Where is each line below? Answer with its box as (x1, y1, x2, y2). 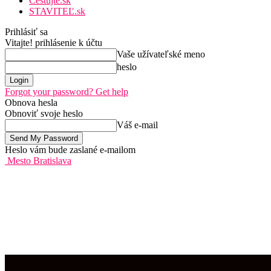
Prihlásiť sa (5, 27, 48, 37)
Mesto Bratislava (7, 155, 71, 166)
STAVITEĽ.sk (29, 6, 85, 16)
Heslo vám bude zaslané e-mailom (5, 145, 135, 155)
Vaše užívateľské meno (117, 49, 205, 59)
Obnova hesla (5, 97, 57, 108)
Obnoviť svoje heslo (5, 108, 83, 119)
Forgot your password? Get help (5, 87, 128, 97)
